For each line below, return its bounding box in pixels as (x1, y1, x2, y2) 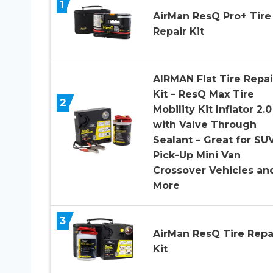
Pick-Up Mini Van (152, 149, 241, 161)
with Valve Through (152, 119, 257, 131)
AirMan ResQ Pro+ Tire (152, 10, 271, 23)
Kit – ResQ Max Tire (152, 88, 254, 101)
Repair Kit (152, 26, 204, 38)
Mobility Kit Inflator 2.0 (152, 104, 272, 116)
